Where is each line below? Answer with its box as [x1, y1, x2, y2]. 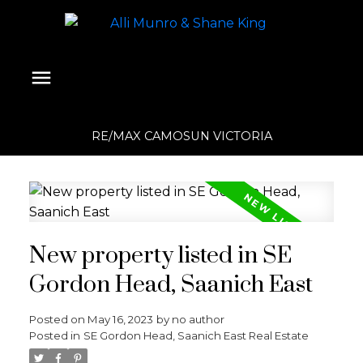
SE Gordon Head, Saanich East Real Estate [83, 328, 309, 342]
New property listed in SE [28, 241, 292, 271]
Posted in [28, 328, 80, 342]
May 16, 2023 [87, 312, 153, 326]
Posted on [28, 312, 88, 326]
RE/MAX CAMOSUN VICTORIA [91, 129, 272, 143]
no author [171, 312, 224, 326]
